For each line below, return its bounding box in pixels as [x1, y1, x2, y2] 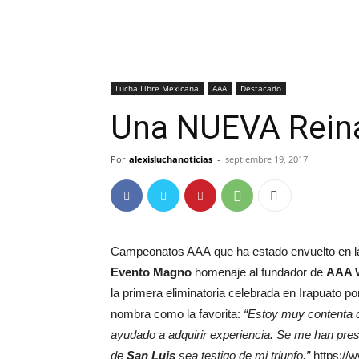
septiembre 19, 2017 [225, 153, 308, 165]
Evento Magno [111, 265, 192, 279]
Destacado [240, 83, 281, 94]
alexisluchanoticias [129, 153, 212, 165]
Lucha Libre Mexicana [115, 83, 199, 94]
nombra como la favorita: [111, 307, 244, 321]
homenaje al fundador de [192, 265, 326, 279]
